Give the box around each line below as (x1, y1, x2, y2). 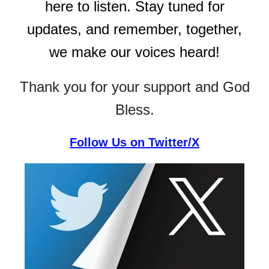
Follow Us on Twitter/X (70, 135, 199, 149)
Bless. (115, 101, 154, 118)
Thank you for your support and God (19, 78, 250, 95)
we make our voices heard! (49, 43, 220, 60)
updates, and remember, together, (27, 20, 242, 37)
